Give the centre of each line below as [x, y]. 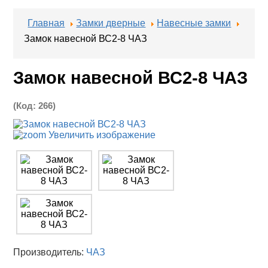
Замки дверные [111, 23]
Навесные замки [194, 23]
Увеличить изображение [101, 135]
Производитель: [50, 252]
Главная [46, 23]
